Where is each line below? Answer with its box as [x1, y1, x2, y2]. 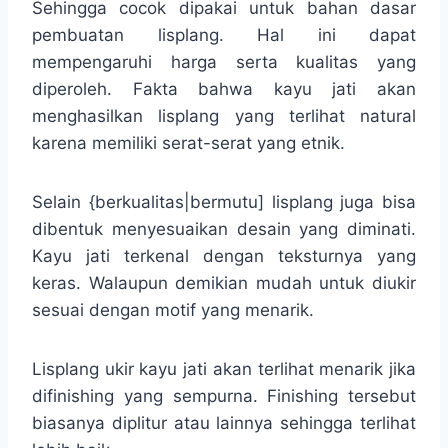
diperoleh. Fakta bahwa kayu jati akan [32, 78, 416, 99]
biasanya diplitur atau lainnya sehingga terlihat [32, 412, 416, 433]
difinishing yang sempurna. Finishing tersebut [32, 385, 416, 406]
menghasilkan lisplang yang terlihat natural [32, 105, 416, 126]
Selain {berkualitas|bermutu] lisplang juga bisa [32, 191, 416, 212]
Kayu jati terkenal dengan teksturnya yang [32, 245, 416, 266]
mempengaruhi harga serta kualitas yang [32, 51, 416, 72]
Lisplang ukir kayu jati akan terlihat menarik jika [32, 358, 416, 379]
